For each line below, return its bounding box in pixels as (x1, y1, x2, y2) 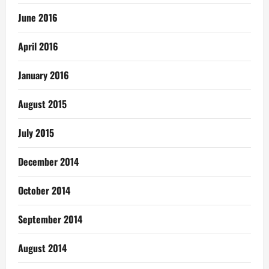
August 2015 (18, 96, 67, 111)
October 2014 (18, 183, 70, 198)
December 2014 (18, 154, 79, 169)
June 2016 (18, 10, 58, 25)
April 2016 (18, 38, 58, 53)
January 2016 (18, 67, 69, 82)
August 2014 (18, 240, 67, 255)
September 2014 (18, 211, 82, 226)
